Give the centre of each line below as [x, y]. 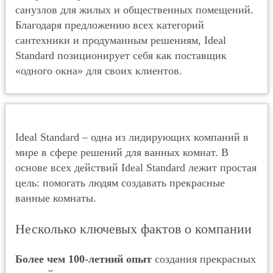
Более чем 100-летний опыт [83, 259]
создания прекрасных [204, 259]
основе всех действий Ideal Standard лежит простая [136, 168]
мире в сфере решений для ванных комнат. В [122, 152]
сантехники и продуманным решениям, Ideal [121, 40]
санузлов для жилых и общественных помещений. [134, 10]
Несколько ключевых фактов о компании [133, 229]
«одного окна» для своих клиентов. [99, 71]
